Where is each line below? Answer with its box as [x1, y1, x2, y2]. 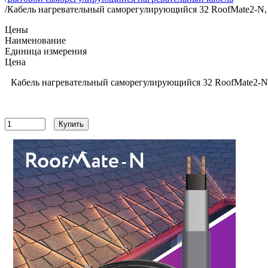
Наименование [5, 35, 66, 45]
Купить [59, 120, 84, 129]
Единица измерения [5, 46, 87, 56]
